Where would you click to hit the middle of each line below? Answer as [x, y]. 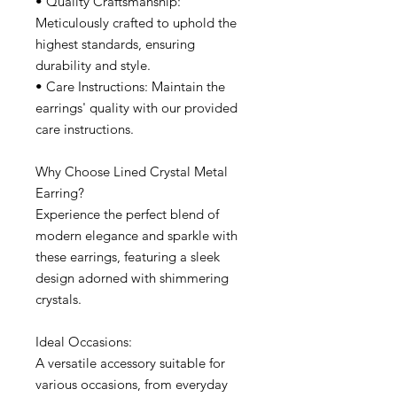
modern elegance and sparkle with [136, 236]
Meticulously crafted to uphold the [136, 23]
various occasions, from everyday [132, 385]
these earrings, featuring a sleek [128, 257]
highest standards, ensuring [115, 44]
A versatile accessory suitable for [130, 363]
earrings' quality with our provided [136, 108]
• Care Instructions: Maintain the [130, 87]
